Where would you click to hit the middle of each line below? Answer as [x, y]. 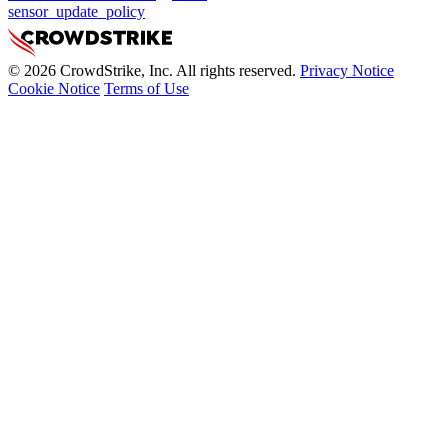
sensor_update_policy [76, 12]
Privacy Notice [347, 71]
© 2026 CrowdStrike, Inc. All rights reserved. [152, 71]
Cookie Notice [54, 89]
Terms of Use [146, 89]
